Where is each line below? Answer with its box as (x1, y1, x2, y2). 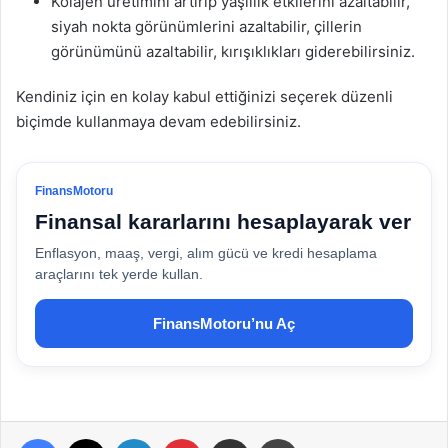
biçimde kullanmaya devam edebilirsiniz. (16, 112, 301, 131)
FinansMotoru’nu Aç (153, 315, 295, 332)
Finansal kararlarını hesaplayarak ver (35, 210, 411, 233)
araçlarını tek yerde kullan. (35, 266, 203, 282)
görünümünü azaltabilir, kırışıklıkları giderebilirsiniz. (51, 42, 415, 61)
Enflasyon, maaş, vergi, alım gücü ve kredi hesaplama (35, 245, 377, 261)
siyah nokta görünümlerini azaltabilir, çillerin (51, 17, 362, 36)
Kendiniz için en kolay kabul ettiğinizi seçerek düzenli (16, 87, 393, 106)
